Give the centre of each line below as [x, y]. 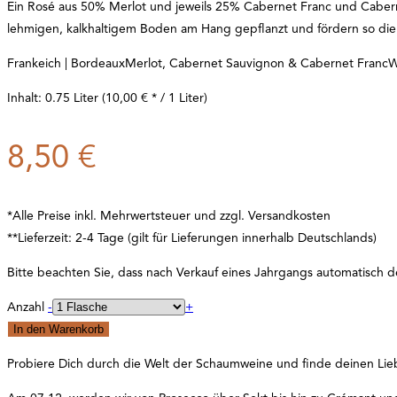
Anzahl [26, 307]
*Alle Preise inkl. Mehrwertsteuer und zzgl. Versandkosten [169, 215]
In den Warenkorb [58, 329]
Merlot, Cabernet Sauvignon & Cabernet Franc [257, 63]
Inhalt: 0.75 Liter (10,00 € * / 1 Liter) [107, 97]
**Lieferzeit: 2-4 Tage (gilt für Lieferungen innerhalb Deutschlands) [192, 237]
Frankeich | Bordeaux [66, 63]
